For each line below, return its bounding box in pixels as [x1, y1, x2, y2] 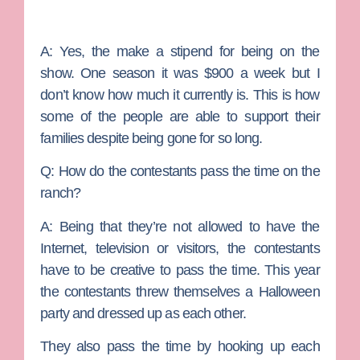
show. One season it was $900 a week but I [40, 65, 320, 82]
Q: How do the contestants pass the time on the [40, 163, 320, 180]
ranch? [40, 185, 80, 202]
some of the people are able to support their [40, 108, 320, 125]
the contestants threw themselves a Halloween [40, 283, 320, 300]
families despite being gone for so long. [40, 130, 263, 147]
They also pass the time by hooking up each [40, 338, 320, 355]
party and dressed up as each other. [40, 305, 246, 321]
